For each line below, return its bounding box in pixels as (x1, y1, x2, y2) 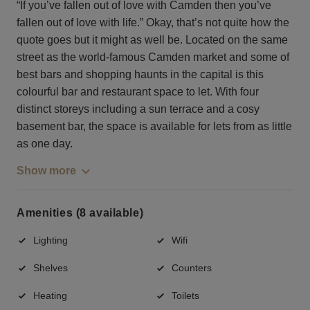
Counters (172, 262, 212, 273)
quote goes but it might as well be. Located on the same (17, 33, 288, 46)
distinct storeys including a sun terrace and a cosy (17, 102, 259, 115)
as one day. (17, 137, 73, 149)
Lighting (33, 234, 68, 246)
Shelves (33, 262, 68, 273)
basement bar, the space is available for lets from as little (17, 120, 292, 132)
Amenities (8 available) (17, 207, 144, 219)
